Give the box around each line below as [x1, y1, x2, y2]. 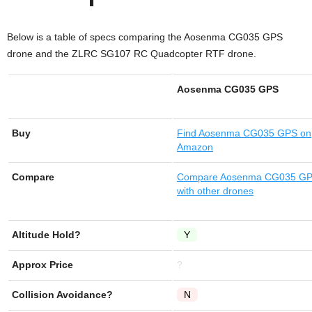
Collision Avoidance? [12, 289, 113, 300]
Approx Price [12, 259, 73, 270]
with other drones [177, 185, 253, 196]
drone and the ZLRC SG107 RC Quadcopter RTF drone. [7, 48, 256, 59]
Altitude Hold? [12, 229, 81, 240]
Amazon [177, 141, 213, 153]
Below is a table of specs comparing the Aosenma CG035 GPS [7, 31, 283, 42]
